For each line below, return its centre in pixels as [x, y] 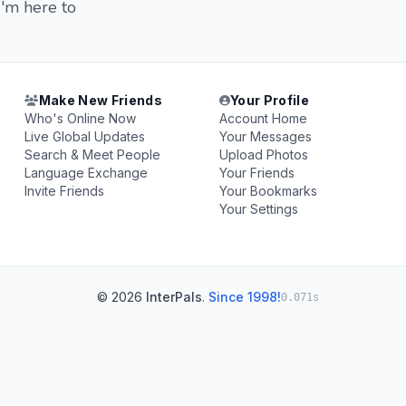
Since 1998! [245, 297]
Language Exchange [87, 173]
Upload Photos [263, 155]
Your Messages [265, 136]
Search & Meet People [93, 155]
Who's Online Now [81, 118]
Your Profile [270, 100]
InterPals [174, 297]
